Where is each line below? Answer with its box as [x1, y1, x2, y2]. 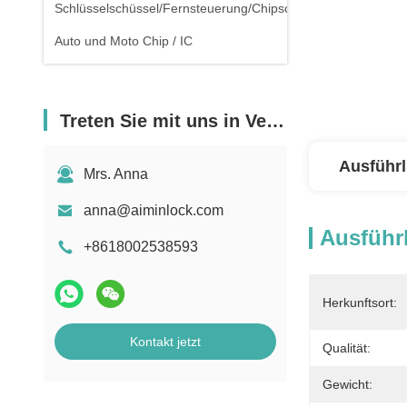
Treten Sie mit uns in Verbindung [60, 111, 266, 131]
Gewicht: [323, 377, 372, 392]
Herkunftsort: [323, 295, 397, 310]
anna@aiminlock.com [84, 203, 223, 218]
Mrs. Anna [84, 166, 148, 182]
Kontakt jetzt [130, 334, 201, 349]
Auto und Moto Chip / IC [55, 34, 193, 48]
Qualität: [323, 341, 371, 355]
